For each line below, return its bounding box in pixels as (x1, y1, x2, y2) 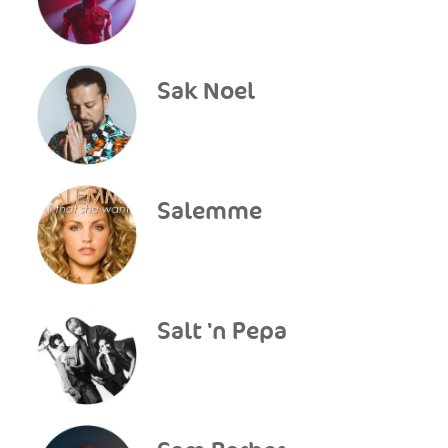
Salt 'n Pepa (157, 317, 288, 346)
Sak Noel (157, 77, 256, 106)
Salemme (157, 197, 263, 226)
